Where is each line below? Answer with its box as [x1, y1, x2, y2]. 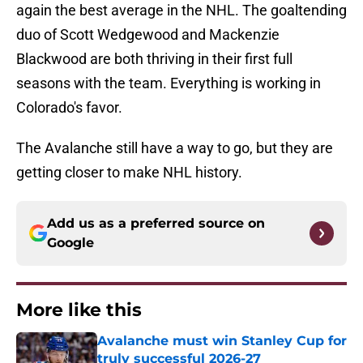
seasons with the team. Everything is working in [16, 75, 321, 92]
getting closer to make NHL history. [16, 164, 242, 181]
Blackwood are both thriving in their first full [16, 50, 293, 68]
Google [47, 235, 94, 251]
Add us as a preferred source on [47, 216, 265, 232]
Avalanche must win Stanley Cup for [97, 333, 347, 349]
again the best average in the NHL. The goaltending [16, 2, 347, 19]
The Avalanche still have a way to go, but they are [16, 139, 333, 157]
